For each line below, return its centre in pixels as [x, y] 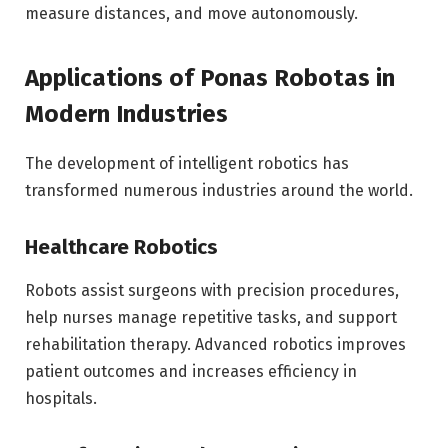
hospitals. [61, 398]
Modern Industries [126, 113]
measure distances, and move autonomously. [191, 14]
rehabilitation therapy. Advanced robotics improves [215, 344]
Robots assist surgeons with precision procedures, [212, 290]
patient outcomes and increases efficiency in [191, 371]
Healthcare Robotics [121, 246]
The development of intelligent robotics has [187, 163]
